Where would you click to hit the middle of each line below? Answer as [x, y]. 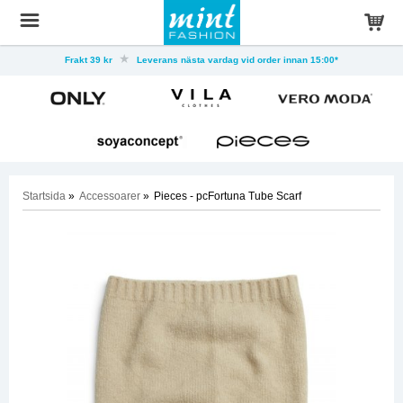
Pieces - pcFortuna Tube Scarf [228, 196]
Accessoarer [110, 196]
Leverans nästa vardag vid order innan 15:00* [236, 60]
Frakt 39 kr [90, 60]
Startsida [44, 196]
